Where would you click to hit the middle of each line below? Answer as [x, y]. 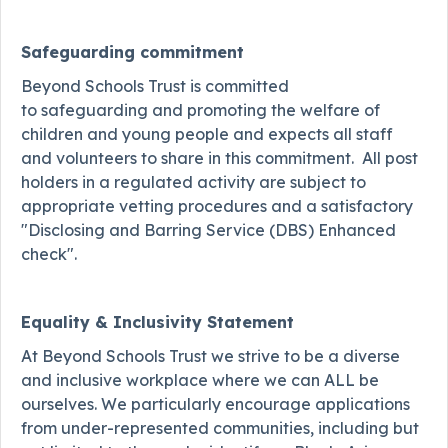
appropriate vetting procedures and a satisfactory [217, 205]
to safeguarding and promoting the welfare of [200, 109]
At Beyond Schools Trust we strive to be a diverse [210, 355]
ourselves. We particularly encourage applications [215, 403]
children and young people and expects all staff [207, 133]
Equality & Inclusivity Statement [157, 321]
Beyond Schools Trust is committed [155, 85]
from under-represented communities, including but [220, 427]
